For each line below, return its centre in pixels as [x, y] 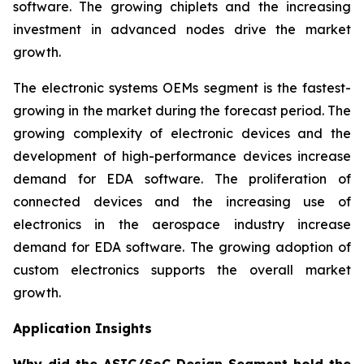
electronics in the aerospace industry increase [182, 225]
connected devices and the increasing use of [182, 202]
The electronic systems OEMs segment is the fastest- [182, 88]
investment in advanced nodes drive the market [182, 30]
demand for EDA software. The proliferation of [182, 179]
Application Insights [82, 329]
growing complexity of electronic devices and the [182, 134]
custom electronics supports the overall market [182, 270]
